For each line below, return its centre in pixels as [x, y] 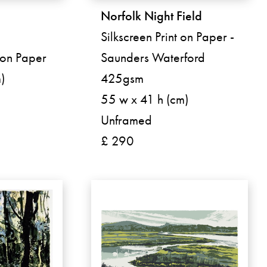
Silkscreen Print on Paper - [168, 36]
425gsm [122, 78]
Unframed [127, 120]
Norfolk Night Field [152, 15]
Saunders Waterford [153, 57]
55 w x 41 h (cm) [145, 99]
